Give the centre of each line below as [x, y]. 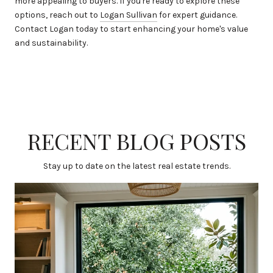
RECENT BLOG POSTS [136, 141]
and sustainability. [51, 43]
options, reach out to [57, 15]
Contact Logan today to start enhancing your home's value [131, 29]
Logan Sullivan [129, 15]
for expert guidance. [197, 15]
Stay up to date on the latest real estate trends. [136, 166]
